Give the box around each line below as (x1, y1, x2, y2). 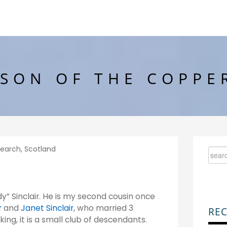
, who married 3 (73, 203, 133, 213)
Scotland (24, 144, 56, 154)
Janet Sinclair (21, 203, 73, 213)
